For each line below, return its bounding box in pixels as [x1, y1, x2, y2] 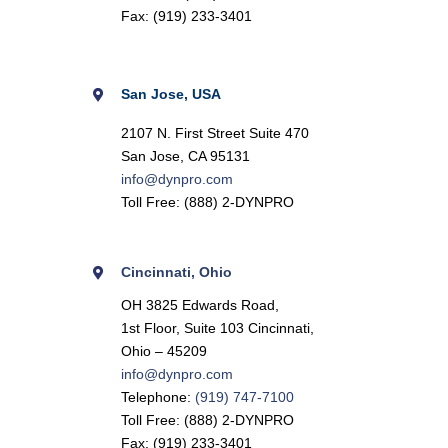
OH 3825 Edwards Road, [120, 297, 287, 313]
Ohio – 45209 [120, 343, 207, 359]
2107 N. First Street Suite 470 [120, 125, 309, 142]
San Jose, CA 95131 [120, 148, 250, 165]
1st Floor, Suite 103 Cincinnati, [120, 320, 314, 336]
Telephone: [120, 389, 195, 405]
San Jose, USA [120, 85, 221, 102]
